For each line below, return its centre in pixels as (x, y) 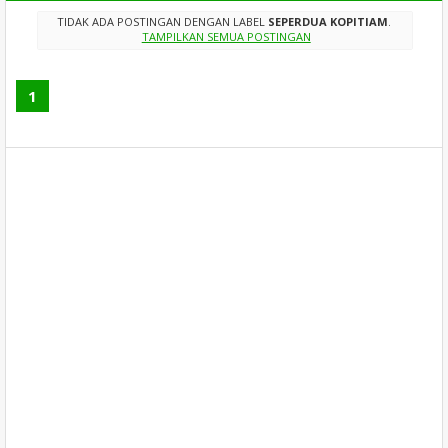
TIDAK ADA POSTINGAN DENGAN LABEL (162, 22)
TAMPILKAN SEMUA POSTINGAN (226, 37)
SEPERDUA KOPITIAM (327, 22)
